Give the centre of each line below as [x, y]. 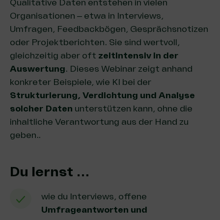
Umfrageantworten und [94, 210]
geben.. [25, 135]
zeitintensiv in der [138, 55]
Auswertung [38, 69]
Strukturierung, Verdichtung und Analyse [102, 95]
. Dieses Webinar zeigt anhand [129, 69]
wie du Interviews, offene [94, 196]
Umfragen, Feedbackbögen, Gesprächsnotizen [109, 29]
